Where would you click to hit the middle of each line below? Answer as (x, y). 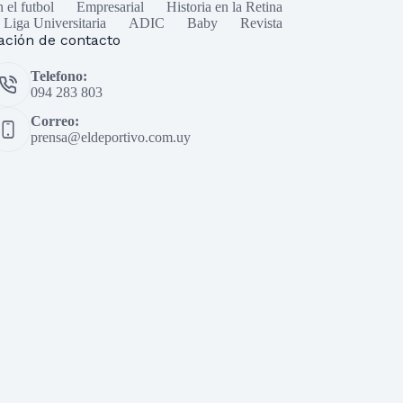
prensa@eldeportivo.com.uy (110, 137)
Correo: (54, 121)
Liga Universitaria (54, 23)
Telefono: (58, 76)
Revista (261, 23)
